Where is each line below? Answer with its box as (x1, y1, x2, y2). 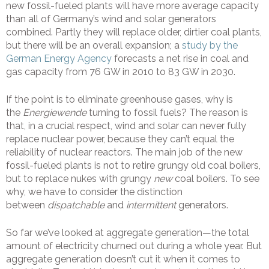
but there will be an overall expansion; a (6, 40, 182, 52)
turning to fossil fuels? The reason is (86, 107, 248, 119)
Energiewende (23, 107, 86, 119)
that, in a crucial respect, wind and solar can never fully (6, 120, 246, 132)
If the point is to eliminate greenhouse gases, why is (6, 94, 233, 106)
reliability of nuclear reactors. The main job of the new (6, 147, 243, 159)
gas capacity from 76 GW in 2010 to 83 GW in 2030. (6, 66, 235, 78)
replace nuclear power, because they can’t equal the (6, 133, 234, 145)
